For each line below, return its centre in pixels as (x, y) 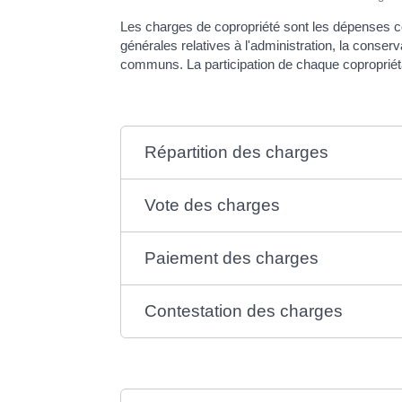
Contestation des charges (244, 310)
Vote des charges (213, 205)
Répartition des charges (237, 152)
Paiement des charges (232, 258)
